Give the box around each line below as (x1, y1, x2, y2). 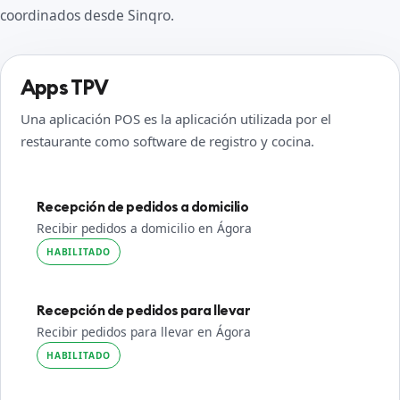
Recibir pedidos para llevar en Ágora (37, 323, 251, 340)
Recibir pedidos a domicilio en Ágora (37, 220, 252, 237)
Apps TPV (21, 74, 109, 100)
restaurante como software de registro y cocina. (21, 132, 314, 150)
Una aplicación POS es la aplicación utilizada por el (21, 110, 331, 128)
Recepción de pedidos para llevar (37, 302, 251, 319)
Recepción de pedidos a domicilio (37, 198, 249, 215)
